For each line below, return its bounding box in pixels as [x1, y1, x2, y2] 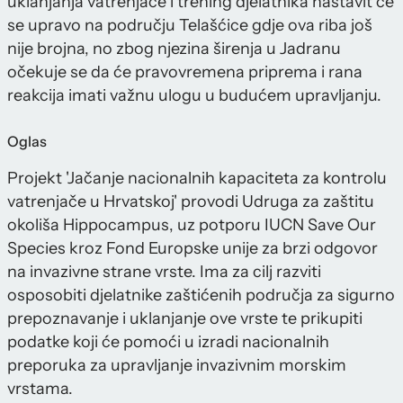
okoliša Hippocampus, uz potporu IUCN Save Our [7, 215, 376, 236]
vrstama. [7, 379, 73, 399]
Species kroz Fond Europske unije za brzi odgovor [7, 238, 378, 259]
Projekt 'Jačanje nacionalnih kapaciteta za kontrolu [7, 168, 387, 189]
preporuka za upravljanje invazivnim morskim [7, 355, 346, 376]
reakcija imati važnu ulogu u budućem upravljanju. [7, 85, 381, 106]
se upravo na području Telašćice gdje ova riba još [7, 15, 372, 36]
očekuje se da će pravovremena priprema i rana [7, 62, 363, 83]
